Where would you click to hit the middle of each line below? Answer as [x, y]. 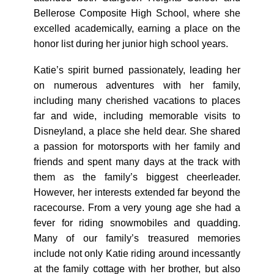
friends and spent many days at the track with [137, 162]
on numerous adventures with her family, [137, 85]
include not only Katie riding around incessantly [137, 254]
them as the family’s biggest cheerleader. [137, 177]
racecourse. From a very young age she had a [137, 208]
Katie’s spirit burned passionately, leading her [137, 70]
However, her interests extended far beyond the [137, 192]
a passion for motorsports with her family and [137, 146]
